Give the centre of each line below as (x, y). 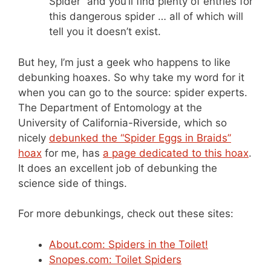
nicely (34, 138)
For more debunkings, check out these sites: (126, 214)
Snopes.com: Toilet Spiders (115, 259)
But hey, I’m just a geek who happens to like (124, 62)
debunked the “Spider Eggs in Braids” (140, 138)
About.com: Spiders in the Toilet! (129, 244)
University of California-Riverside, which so (122, 122)
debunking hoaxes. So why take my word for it (131, 77)
